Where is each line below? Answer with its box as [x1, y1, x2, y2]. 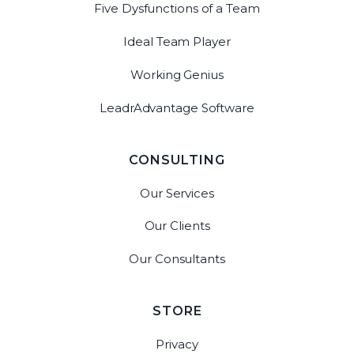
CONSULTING [129, 152, 225, 168]
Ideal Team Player [123, 33, 231, 49]
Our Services [140, 185, 214, 201]
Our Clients [144, 218, 210, 234]
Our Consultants [129, 251, 225, 267]
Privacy [156, 337, 198, 352]
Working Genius [130, 66, 224, 82]
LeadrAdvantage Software [100, 100, 254, 115]
